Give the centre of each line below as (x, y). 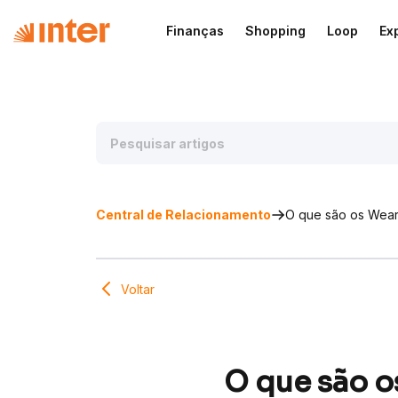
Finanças (195, 30)
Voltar (138, 289)
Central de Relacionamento (183, 215)
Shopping (275, 30)
